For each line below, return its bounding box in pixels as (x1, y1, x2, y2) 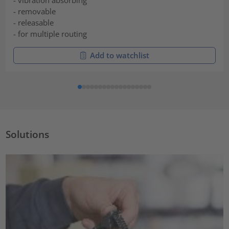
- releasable (13, 17, 54, 28)
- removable (13, 6, 56, 17)
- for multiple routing (13, 29, 87, 39)
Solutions (6, 128, 50, 141)
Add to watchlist (90, 50, 149, 60)
